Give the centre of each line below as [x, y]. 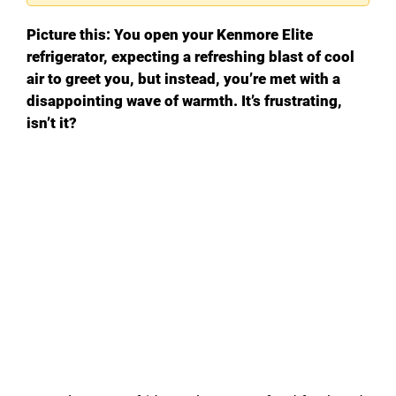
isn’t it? [52, 122]
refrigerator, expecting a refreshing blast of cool [190, 56]
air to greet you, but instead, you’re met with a [183, 78]
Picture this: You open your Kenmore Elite [170, 34]
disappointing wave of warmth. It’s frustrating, [184, 100]
